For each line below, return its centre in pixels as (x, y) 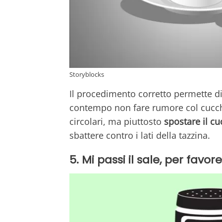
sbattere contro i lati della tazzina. (140, 136)
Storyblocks (87, 75)
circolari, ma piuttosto (117, 122)
